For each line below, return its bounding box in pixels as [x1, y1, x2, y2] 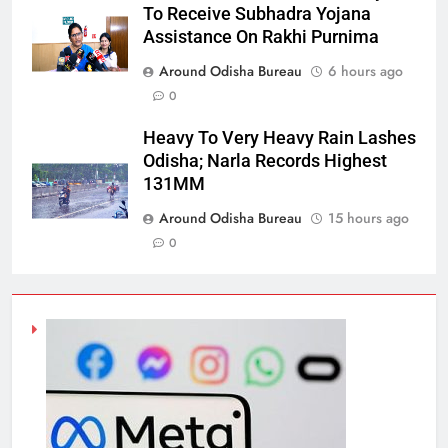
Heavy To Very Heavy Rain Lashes [143, 128, 416, 149]
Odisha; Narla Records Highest [143, 151, 387, 172]
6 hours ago [328, 61, 403, 82]
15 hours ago [328, 208, 409, 229]
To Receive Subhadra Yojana [143, 4, 371, 25]
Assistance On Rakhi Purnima [143, 27, 379, 48]
